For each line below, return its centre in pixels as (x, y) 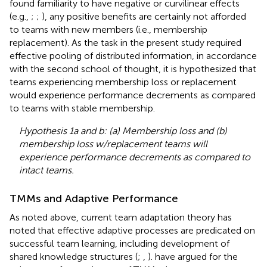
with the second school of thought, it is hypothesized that (133, 69)
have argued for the (196, 256)
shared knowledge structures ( (74, 256)
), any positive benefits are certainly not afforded (144, 16)
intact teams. (46, 170)
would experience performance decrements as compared (133, 95)
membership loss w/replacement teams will (113, 144)
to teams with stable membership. (82, 108)
